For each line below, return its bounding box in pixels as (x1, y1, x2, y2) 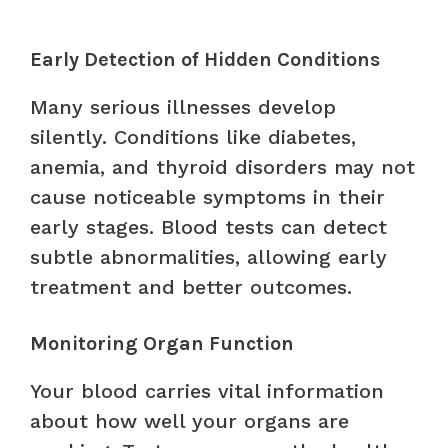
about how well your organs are (30, 408, 349, 433)
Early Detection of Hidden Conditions (30, 47, 380, 71)
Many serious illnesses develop (30, 94, 336, 119)
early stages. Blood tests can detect (30, 214, 387, 239)
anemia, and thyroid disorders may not (30, 154, 415, 179)
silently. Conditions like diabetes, (30, 124, 356, 149)
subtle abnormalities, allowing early (30, 244, 387, 269)
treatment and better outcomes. (30, 274, 352, 299)
